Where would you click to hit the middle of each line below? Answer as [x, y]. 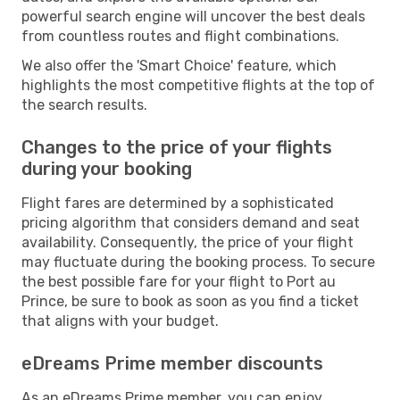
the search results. [84, 104]
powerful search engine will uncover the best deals [193, 16]
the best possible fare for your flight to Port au [179, 281]
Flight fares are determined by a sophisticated [178, 203]
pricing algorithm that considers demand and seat [191, 222]
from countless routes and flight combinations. [180, 36]
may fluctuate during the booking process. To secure [198, 262]
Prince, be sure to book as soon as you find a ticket [190, 301]
